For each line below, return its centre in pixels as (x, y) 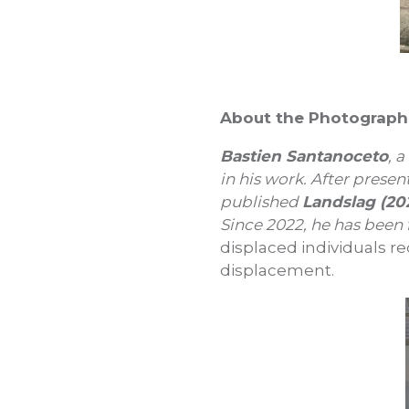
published (261, 201)
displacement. (277, 270)
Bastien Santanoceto (304, 156)
